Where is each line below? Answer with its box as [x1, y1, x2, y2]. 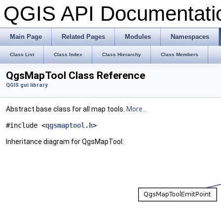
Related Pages [62, 33, 105, 40]
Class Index [54, 52, 82, 57]
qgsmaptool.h [45, 121, 93, 129]
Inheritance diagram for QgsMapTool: [6, 138, 124, 146]
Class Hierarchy [102, 52, 141, 57]
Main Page [10, 33, 42, 40]
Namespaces [171, 33, 209, 40]
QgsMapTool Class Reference [6, 70, 145, 81]
